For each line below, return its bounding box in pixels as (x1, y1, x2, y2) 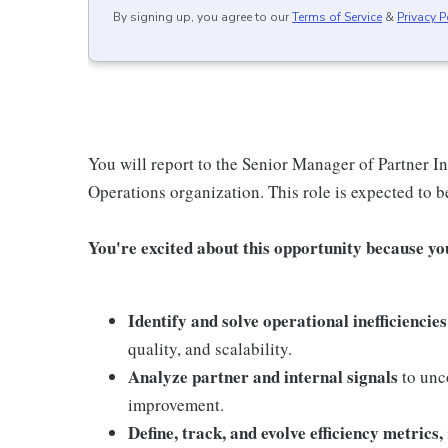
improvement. (128, 393, 224, 416)
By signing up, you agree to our (113, 9, 289, 25)
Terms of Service (292, 9, 382, 25)
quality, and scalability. (128, 337, 292, 360)
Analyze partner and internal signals (128, 364, 398, 389)
